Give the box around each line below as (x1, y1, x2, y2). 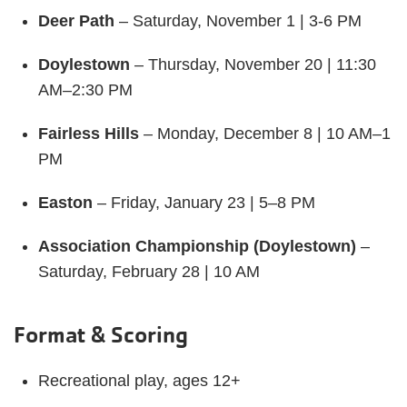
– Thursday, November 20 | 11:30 (130, 55, 376, 74)
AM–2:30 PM (38, 81, 133, 99)
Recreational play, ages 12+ (38, 372, 241, 390)
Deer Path (38, 12, 114, 30)
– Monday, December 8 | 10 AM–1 (139, 124, 391, 143)
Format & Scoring (14, 321, 188, 349)
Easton (38, 194, 93, 212)
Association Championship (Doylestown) (38, 237, 356, 255)
